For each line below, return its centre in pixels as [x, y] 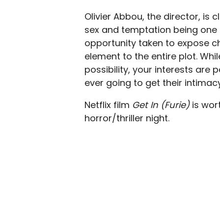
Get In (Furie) [162, 105]
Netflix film [108, 105]
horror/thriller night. [127, 118]
